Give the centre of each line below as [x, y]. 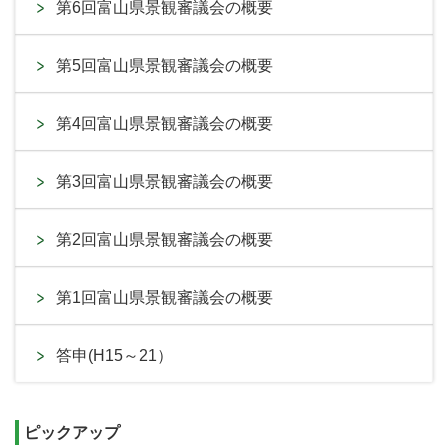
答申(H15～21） [114, 356]
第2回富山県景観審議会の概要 [164, 240]
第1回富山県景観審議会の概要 [164, 298]
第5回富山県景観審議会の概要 [164, 66]
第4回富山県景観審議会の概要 [164, 124]
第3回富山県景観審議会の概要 [164, 182]
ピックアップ [72, 433]
